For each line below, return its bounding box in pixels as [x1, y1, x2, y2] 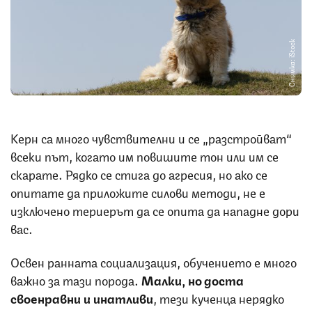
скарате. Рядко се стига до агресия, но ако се [10, 164, 267, 182]
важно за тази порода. [10, 270, 141, 288]
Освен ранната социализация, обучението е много [10, 251, 297, 270]
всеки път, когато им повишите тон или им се [10, 146, 279, 164]
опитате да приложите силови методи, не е [10, 182, 265, 201]
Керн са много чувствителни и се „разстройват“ [10, 127, 292, 146]
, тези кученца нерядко [153, 288, 284, 306]
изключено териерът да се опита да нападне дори [10, 200, 299, 219]
